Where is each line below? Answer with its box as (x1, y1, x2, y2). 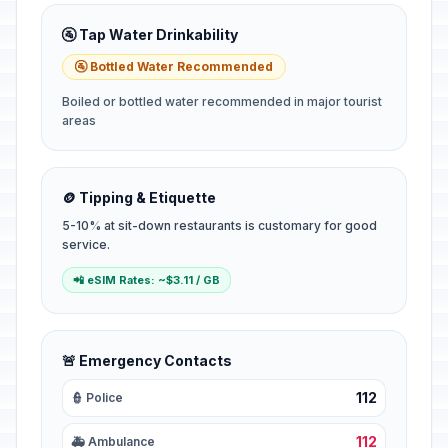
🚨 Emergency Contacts (62, 352, 232, 369)
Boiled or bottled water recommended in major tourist (62, 94, 382, 109)
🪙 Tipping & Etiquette (62, 189, 216, 206)
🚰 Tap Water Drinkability (62, 26, 238, 43)
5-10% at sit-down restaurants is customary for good (62, 218, 377, 233)
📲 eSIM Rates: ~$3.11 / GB (73, 273, 220, 287)
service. (62, 237, 110, 252)
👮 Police (71, 390, 123, 405)
